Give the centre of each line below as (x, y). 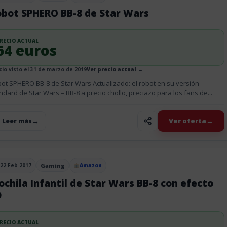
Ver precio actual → (115, 69)
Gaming (52, 165)
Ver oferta (188, 121)
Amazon (91, 165)
